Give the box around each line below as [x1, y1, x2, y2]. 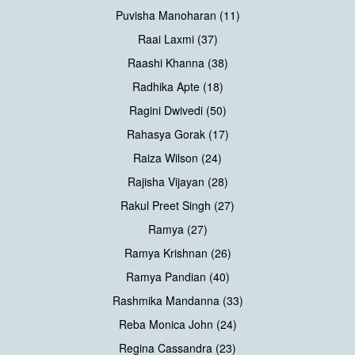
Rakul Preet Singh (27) [120, 197, 235, 214]
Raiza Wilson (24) [133, 150, 222, 166]
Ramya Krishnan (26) [124, 245, 231, 261]
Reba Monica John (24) [118, 316, 237, 333]
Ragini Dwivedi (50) [128, 102, 227, 119]
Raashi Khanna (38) [127, 55, 228, 71]
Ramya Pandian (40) [125, 269, 230, 285]
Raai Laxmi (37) [137, 31, 218, 48]
